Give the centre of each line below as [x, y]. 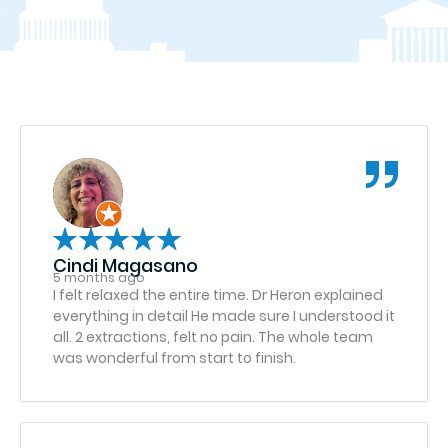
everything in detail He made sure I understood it [224, 316]
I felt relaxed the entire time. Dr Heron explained [218, 295]
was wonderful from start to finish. [174, 358]
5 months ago [99, 277]
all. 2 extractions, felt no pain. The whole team [213, 337]
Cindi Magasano [125, 265]
